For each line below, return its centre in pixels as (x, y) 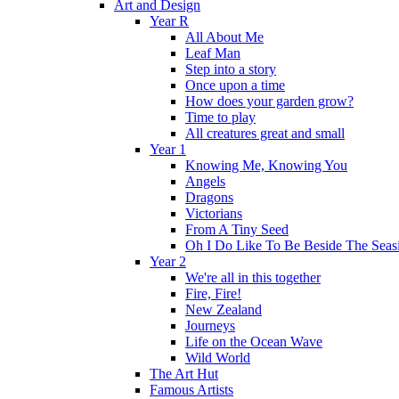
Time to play (220, 117)
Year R (169, 20)
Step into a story (231, 69)
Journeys (210, 325)
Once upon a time (235, 85)
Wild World (218, 357)
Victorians (214, 213)
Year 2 (168, 261)
